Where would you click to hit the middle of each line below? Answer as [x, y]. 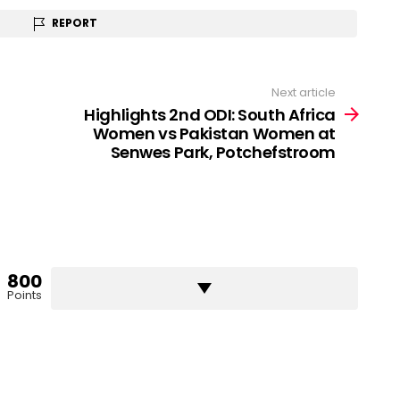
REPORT [74, 23]
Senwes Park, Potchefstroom [223, 153]
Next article [304, 92]
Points [24, 296]
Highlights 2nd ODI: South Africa [210, 115]
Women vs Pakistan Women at [214, 134]
